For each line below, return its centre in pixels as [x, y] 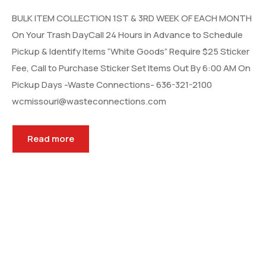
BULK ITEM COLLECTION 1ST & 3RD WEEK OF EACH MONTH [132, 18]
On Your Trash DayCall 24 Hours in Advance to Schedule [127, 35]
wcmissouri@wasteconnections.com [89, 101]
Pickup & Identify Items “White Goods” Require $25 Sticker [131, 51]
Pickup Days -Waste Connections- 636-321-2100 [112, 85]
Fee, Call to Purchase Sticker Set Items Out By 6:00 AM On [131, 68]
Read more [51, 139]
